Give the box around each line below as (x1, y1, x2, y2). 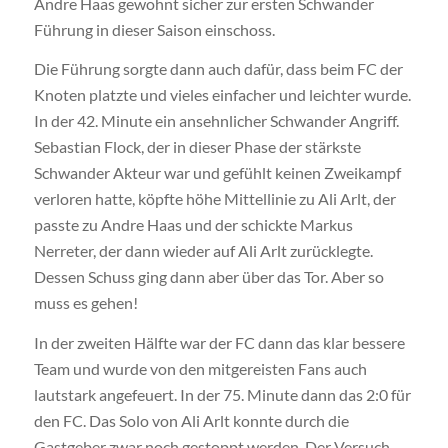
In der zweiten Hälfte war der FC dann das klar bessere (33, 332, 405, 352)
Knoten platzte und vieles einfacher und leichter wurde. (33, 85, 411, 105)
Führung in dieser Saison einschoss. (33, 19, 275, 39)
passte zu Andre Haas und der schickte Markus (33, 215, 353, 235)
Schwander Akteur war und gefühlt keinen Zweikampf (33, 163, 401, 183)
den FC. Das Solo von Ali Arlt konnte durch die (33, 410, 349, 430)
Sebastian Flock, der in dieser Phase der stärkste (33, 137, 361, 157)
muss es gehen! (33, 293, 138, 313)
